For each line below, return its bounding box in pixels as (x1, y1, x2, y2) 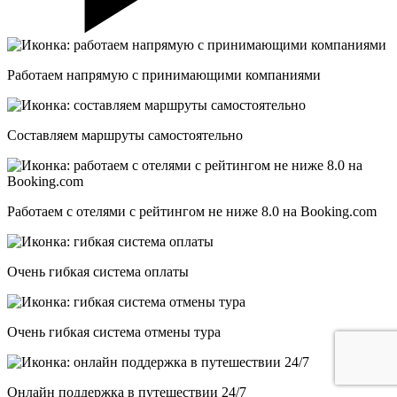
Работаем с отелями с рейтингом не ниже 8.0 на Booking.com (7, 203, 377, 219)
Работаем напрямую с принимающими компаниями (7, 66, 321, 82)
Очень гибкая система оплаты (7, 263, 189, 279)
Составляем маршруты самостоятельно (7, 127, 243, 143)
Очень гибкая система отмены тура (7, 323, 221, 339)
